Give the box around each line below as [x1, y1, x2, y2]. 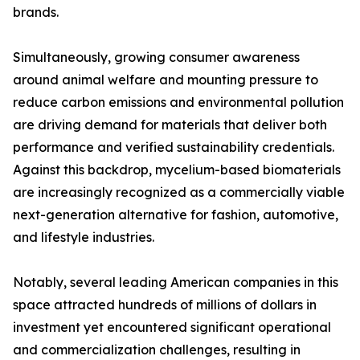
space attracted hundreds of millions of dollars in [13, 297, 317, 313]
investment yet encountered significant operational [13, 319, 331, 336]
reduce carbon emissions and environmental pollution [13, 94, 344, 111]
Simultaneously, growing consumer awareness [13, 49, 300, 66]
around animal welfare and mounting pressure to [13, 72, 318, 88]
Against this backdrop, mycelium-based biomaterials [13, 162, 341, 178]
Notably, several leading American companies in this [13, 274, 338, 291]
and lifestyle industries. [13, 229, 154, 246]
